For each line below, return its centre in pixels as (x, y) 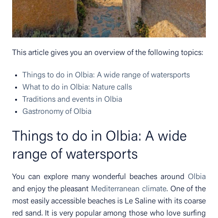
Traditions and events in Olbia (72, 100)
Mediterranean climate (129, 190)
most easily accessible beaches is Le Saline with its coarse (109, 202)
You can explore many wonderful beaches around (100, 177)
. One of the (186, 190)
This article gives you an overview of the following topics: (108, 53)
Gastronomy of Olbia (57, 112)
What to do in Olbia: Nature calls (77, 88)
